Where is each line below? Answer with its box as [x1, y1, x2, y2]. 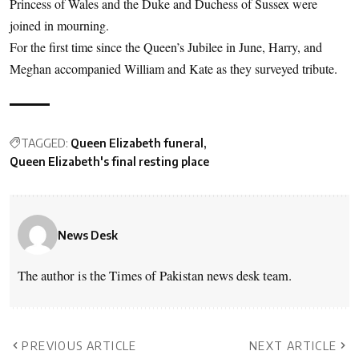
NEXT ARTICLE [248, 339, 337, 353]
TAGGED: [21, 136, 68, 151]
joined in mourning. [10, 17, 109, 34]
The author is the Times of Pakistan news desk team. [18, 267, 292, 285]
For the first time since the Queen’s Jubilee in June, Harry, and [10, 38, 322, 56]
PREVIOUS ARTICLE [22, 339, 137, 353]
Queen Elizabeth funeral [71, 136, 204, 151]
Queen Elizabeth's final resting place [10, 155, 209, 169]
